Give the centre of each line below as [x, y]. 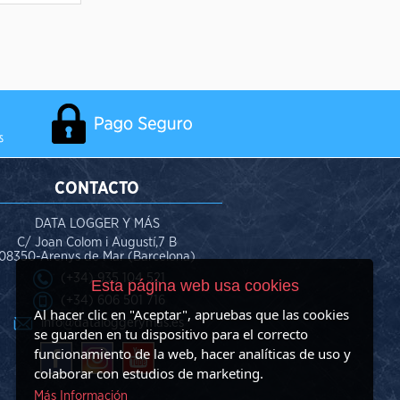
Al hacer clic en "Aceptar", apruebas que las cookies [192, 314]
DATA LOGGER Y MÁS [97, 224]
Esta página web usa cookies [195, 286]
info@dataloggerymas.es [113, 323]
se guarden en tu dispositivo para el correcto [171, 334]
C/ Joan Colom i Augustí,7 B [97, 242]
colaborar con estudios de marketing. [149, 373]
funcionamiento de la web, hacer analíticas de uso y [192, 354]
